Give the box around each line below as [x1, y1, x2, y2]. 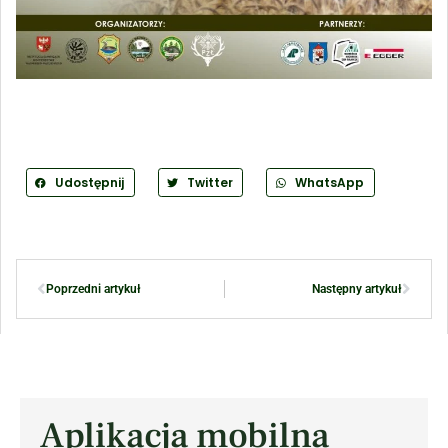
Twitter [186, 173, 233, 191]
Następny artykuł [312, 282, 402, 297]
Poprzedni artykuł [46, 282, 141, 297]
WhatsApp [295, 173, 365, 191]
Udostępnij [54, 173, 124, 191]
